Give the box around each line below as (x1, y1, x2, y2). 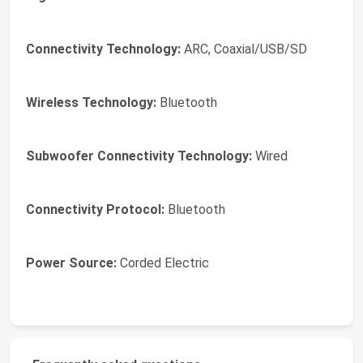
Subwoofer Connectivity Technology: (26, 148, 252, 164)
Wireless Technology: (26, 95, 156, 110)
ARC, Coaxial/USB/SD (181, 41, 307, 57)
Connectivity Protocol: (26, 202, 164, 217)
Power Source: (26, 255, 117, 271)
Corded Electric (117, 255, 209, 271)
